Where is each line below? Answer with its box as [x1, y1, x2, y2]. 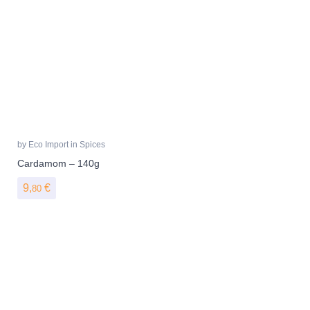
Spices [80, 139, 105, 149]
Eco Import [28, 139, 71, 149]
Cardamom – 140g [17, 157, 100, 169]
